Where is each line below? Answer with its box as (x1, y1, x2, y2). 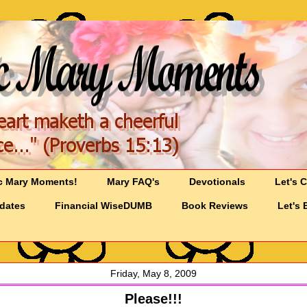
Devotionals (189, 176, 246, 188)
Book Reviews (182, 200, 249, 212)
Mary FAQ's (107, 176, 160, 188)
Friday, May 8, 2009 (110, 268, 197, 280)
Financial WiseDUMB (55, 200, 153, 212)
